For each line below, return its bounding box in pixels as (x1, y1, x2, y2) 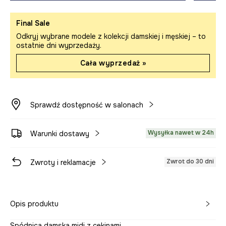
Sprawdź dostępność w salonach (30, 100, 143, 110)
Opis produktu (10, 199, 59, 209)
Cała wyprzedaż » (80, 59, 146, 68)
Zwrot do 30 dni (166, 157, 214, 166)
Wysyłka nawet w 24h (148, 129, 214, 137)
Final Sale (16, 19, 50, 28)
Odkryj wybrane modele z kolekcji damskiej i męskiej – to (16, 32, 206, 41)
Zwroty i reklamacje (30, 158, 96, 167)
